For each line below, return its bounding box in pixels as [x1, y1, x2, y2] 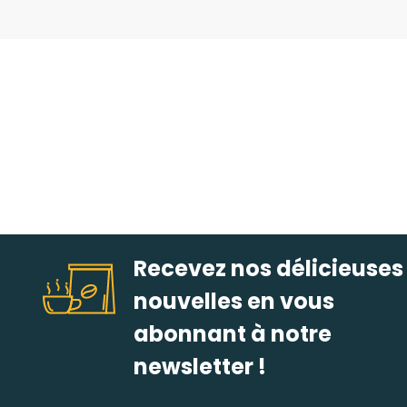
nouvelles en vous [134, 285, 334, 316]
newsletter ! [134, 351, 266, 382]
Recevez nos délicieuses [134, 253, 403, 283]
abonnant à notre [134, 318, 332, 349]
